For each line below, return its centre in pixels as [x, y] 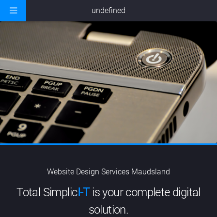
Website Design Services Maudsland [108, 172]
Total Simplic [47, 193]
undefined [108, 10]
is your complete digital [145, 193]
